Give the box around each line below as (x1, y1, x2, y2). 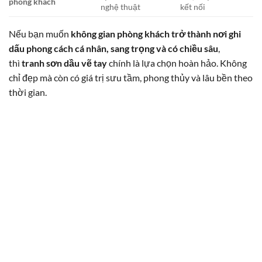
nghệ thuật (101, 1, 141, 12)
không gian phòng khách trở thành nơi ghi (71, 27, 241, 39)
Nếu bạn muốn (9, 27, 71, 39)
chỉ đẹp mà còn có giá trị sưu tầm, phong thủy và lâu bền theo (9, 71, 253, 83)
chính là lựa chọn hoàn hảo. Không (107, 57, 247, 68)
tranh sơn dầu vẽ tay (22, 57, 107, 68)
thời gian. (9, 86, 47, 98)
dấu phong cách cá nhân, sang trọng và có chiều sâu (9, 42, 218, 54)
